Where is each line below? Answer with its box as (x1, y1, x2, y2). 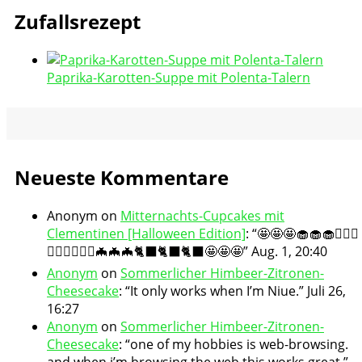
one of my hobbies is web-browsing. (130, 335, 348, 353)
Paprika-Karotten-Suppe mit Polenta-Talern (47, 69, 310, 87)
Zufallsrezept (15, 8, 141, 36)
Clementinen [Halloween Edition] (47, 224, 246, 242)
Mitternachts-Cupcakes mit (120, 206, 284, 225)
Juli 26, (307, 281, 346, 300)
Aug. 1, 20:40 (251, 242, 327, 260)
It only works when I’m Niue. (130, 281, 299, 300)
